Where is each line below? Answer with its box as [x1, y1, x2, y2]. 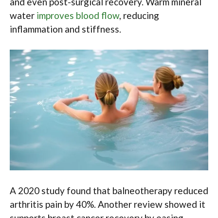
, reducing [119, 9, 159, 21]
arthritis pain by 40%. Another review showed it [10, 199, 205, 210]
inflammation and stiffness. [10, 23, 121, 35]
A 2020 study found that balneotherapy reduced [10, 185, 208, 197]
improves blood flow [36, 9, 119, 21]
